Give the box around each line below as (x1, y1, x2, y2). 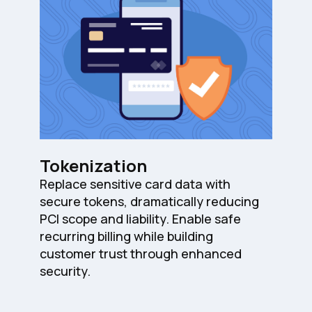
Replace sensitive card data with (40, 175, 231, 193)
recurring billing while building (40, 228, 214, 245)
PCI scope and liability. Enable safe (40, 210, 242, 228)
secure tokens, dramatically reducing (40, 193, 260, 210)
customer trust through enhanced (40, 245, 242, 263)
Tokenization (40, 154, 148, 178)
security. (40, 263, 91, 280)
